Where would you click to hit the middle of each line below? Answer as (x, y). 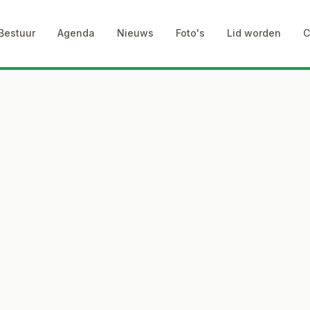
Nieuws (135, 33)
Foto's (190, 33)
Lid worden (254, 33)
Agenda (76, 33)
